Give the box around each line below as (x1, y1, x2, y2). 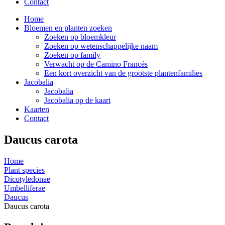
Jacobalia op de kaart (44, 96, 110, 104)
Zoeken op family (44, 51, 100, 59)
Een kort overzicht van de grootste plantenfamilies (44, 69, 202, 77)
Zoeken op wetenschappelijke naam (44, 42, 158, 50)
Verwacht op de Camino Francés (44, 60, 148, 68)
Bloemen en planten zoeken (24, 24, 112, 32)
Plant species (4, 165, 45, 174)
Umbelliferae (4, 183, 45, 192)
